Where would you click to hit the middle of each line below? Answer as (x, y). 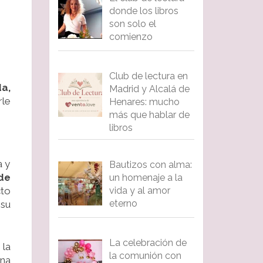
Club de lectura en (148, 76)
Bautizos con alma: (150, 165)
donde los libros (144, 11)
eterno (123, 204)
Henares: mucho (144, 102)
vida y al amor (139, 191)
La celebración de (148, 242)
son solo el (132, 24)
